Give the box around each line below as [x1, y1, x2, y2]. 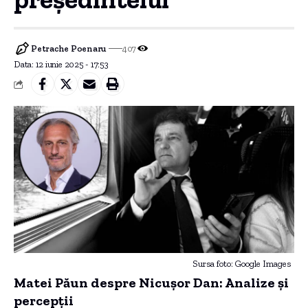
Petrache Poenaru [31, 43, 107, 54]
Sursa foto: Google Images [192, 258, 291, 269]
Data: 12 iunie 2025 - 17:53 [14, 59, 109, 69]
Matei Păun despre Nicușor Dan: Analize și [14, 274, 289, 291]
